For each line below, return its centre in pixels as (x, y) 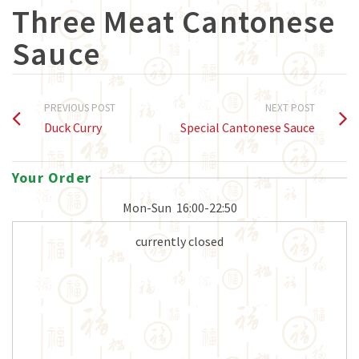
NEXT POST (290, 108)
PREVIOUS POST (80, 108)
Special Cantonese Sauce (248, 127)
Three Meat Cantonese (174, 22)
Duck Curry (73, 127)
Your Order (52, 177)
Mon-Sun (147, 208)
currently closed (179, 241)
